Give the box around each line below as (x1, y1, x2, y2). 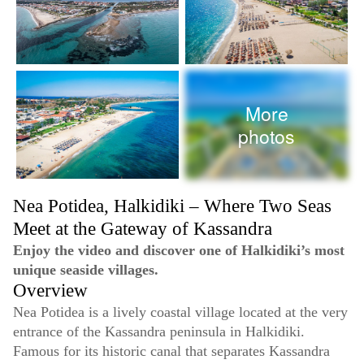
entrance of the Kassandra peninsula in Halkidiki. (13, 323, 305, 340)
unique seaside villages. (13, 262, 158, 279)
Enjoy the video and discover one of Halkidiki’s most (13, 242, 344, 259)
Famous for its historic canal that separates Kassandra (13, 343, 330, 360)
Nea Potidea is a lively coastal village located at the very (13, 304, 348, 321)
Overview (13, 280, 88, 301)
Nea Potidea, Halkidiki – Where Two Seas (13, 196, 331, 217)
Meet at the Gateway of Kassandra (13, 219, 272, 240)
